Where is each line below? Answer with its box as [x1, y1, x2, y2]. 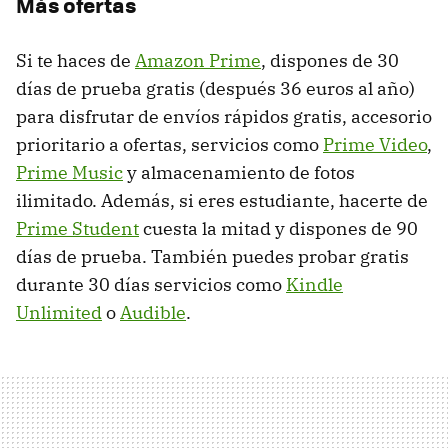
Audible [120, 300, 186, 324]
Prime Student [16, 216, 139, 240]
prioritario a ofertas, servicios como [16, 132, 323, 156]
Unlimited [16, 300, 102, 324]
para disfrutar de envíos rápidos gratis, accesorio [16, 104, 432, 128]
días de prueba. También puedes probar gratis [16, 244, 409, 268]
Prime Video [323, 132, 427, 156]
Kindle [286, 272, 343, 296]
